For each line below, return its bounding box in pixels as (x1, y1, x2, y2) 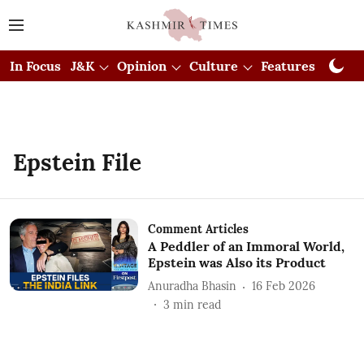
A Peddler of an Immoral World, (147, 237, 344, 254)
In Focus (10, 57, 61, 74)
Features (261, 57, 315, 74)
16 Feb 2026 (251, 279, 315, 294)
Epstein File (13, 147, 141, 177)
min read (172, 297, 221, 312)
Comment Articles (147, 221, 249, 236)
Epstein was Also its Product (147, 253, 326, 271)
